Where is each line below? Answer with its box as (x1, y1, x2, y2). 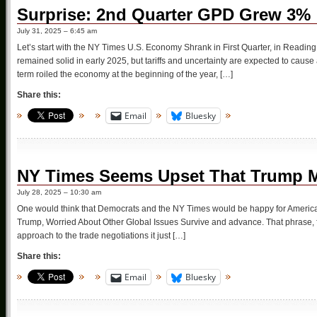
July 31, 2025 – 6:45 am (17, 26, 97, 35)
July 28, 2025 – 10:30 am (17, 188, 101, 197)
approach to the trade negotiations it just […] (17, 231, 185, 241)
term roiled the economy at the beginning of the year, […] (17, 69, 233, 79)
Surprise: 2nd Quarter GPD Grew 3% (17, 4, 311, 24)
